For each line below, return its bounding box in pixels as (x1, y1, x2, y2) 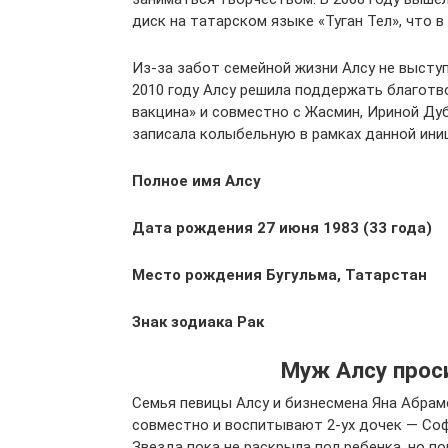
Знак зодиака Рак (132, 313, 264, 331)
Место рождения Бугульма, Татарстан (132, 266, 427, 284)
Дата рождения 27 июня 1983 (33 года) (132, 219, 432, 237)
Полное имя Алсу (132, 172, 261, 190)
